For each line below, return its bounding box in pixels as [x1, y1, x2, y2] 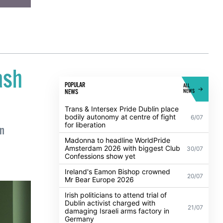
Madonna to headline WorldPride [65, 172, 171, 181]
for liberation [65, 157, 106, 166]
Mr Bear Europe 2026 [65, 212, 134, 221]
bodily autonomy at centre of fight [65, 149, 176, 158]
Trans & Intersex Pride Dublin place [65, 141, 179, 150]
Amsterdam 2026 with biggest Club [65, 180, 181, 189]
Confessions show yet [65, 188, 136, 197]
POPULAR [65, 117, 86, 126]
